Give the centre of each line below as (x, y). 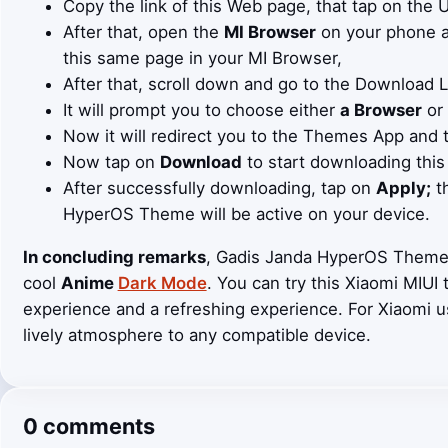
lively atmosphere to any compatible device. (196, 335)
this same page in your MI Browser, (202, 58)
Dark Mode (162, 283)
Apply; (403, 188)
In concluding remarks (114, 257)
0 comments (88, 425)
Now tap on (111, 162)
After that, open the (143, 32)
